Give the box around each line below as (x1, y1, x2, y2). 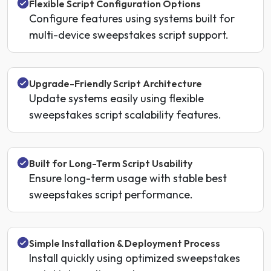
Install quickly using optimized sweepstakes (29, 251, 240, 265)
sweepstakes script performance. (29, 188, 193, 201)
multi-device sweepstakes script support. (29, 28, 229, 42)
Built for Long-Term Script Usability (29, 157, 192, 169)
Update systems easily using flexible (29, 91, 204, 105)
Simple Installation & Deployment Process (29, 237, 220, 249)
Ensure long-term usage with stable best (29, 171, 227, 185)
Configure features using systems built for (29, 11, 235, 25)
